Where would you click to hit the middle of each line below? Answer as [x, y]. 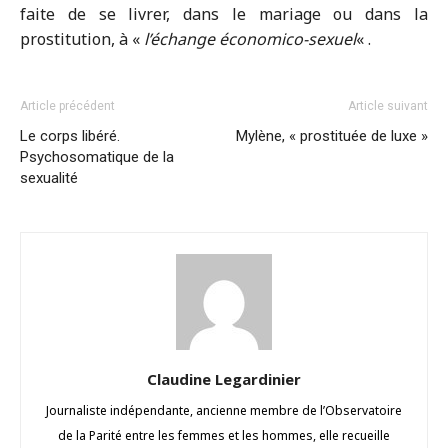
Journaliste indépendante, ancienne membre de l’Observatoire [224, 410]
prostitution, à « [82, 39]
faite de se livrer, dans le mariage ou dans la [224, 14]
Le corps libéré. [70, 136]
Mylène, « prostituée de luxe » [332, 136]
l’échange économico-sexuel [250, 39]
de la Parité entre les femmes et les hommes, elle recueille [224, 435]
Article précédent [67, 106]
